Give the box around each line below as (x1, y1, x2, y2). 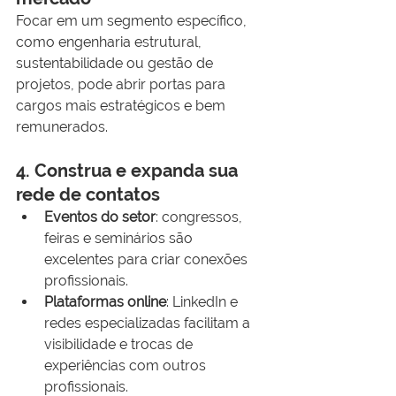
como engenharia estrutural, (16, 33, 205, 50)
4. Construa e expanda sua (16, 159, 242, 181)
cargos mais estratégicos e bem (16, 96, 229, 114)
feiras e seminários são (44, 229, 196, 247)
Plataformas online (44, 293, 166, 310)
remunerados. (16, 118, 108, 135)
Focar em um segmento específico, (16, 11, 250, 29)
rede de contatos (16, 183, 160, 205)
